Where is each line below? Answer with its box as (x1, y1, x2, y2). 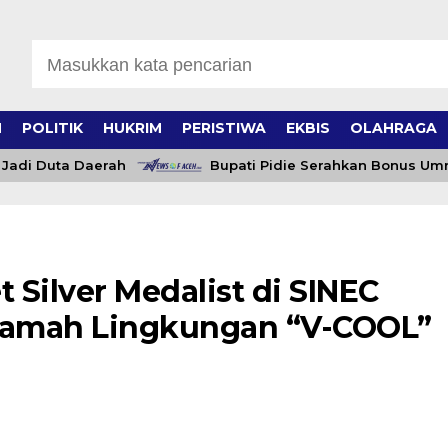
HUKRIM (102, 118, 162, 137)
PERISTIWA (181, 118, 266, 137)
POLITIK (21, 118, 83, 137)
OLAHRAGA (349, 118, 437, 137)
